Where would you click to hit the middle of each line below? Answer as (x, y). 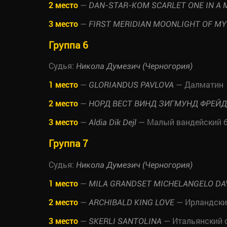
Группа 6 (68, 45)
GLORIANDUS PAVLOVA (131, 85)
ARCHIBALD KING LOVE (131, 202)
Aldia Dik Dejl (112, 123)
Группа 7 (68, 143)
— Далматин (199, 85)
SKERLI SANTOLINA (125, 221)
